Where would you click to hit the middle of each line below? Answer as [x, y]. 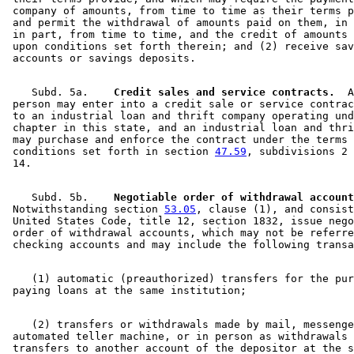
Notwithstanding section [85, 209]
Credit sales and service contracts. [218, 92]
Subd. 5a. [54, 92]
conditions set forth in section [111, 152]
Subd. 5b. [54, 198]
